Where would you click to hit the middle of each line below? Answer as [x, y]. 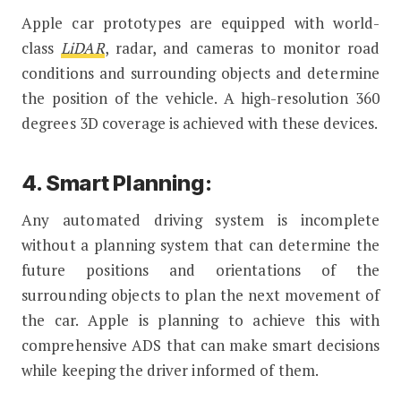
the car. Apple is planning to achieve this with [200, 320]
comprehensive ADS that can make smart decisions [200, 345]
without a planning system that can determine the [200, 244]
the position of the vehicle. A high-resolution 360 [200, 98]
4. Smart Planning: [116, 183]
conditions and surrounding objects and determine [200, 73]
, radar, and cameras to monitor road [242, 47]
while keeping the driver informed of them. [170, 370]
